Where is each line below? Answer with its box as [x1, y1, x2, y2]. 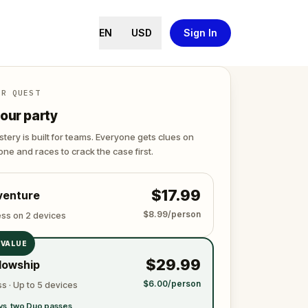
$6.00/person [142, 278, 201, 289]
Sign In [184, 27, 217, 38]
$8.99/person [143, 209, 201, 219]
